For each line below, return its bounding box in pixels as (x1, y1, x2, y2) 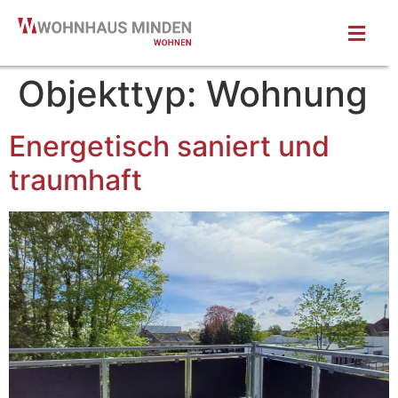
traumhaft (9, 162, 142, 197)
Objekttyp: (18, 71, 206, 115)
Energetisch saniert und (9, 128, 330, 163)
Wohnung (206, 71, 368, 115)
